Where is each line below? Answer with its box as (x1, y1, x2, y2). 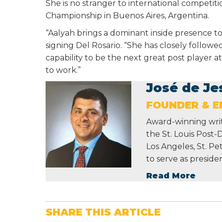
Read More (146, 171, 196, 180)
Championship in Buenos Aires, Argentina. (46, 11, 209, 20)
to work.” (46, 65, 81, 75)
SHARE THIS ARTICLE (46, 206, 161, 218)
